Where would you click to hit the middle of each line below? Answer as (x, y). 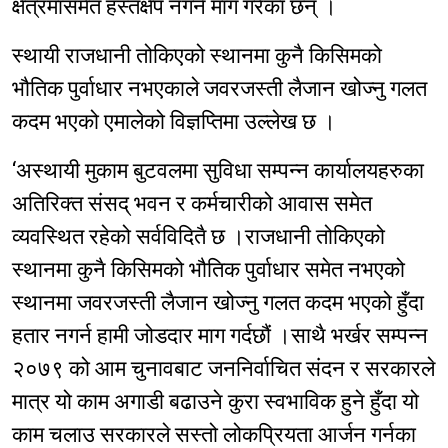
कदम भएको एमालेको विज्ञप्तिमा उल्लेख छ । (174, 122)
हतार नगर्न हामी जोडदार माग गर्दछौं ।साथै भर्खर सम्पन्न (220, 336)
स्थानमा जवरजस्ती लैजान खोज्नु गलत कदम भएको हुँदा (218, 303)
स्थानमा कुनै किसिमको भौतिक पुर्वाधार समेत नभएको (208, 270)
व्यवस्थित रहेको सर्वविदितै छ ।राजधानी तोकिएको (198, 237)
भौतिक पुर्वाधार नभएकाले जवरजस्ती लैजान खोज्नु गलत (219, 89)
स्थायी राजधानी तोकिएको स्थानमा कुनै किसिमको (197, 56)
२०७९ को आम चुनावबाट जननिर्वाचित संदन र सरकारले (223, 369)
